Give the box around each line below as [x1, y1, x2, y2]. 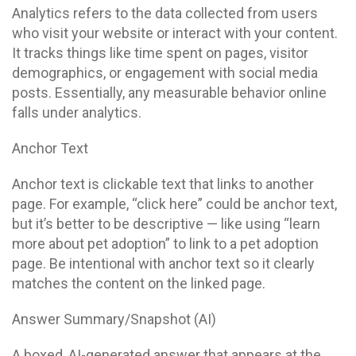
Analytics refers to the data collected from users [12, 5, 318, 21]
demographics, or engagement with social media [12, 64, 318, 81]
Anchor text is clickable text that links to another [12, 176, 314, 192]
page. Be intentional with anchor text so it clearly [12, 255, 315, 272]
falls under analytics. [12, 104, 141, 121]
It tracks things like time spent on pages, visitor [12, 44, 308, 61]
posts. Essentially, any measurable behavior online [12, 84, 327, 101]
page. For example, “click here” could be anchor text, [12, 195, 337, 212]
